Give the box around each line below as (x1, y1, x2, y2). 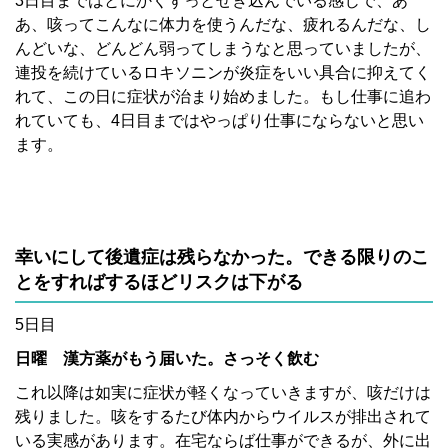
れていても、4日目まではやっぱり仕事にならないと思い (15, 112, 424, 130)
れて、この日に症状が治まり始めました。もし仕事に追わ (15, 88, 431, 106)
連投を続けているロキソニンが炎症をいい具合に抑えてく (15, 64, 431, 82)
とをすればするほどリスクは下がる (15, 272, 303, 293)
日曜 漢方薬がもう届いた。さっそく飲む (15, 350, 319, 368)
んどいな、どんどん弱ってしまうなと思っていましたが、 (15, 40, 431, 58)
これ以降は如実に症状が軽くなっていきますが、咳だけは (15, 384, 431, 402)
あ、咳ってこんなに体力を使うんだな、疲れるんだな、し (15, 16, 431, 34)
